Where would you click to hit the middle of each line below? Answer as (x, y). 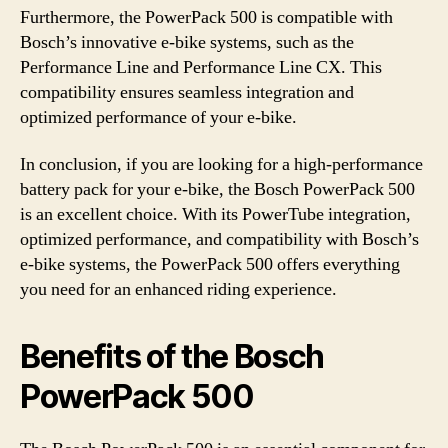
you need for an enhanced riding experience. (178, 289)
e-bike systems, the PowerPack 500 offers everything (210, 264)
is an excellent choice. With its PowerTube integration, (215, 214)
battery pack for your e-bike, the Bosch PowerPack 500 (217, 189)
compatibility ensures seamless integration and (187, 92)
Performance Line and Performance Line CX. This (201, 67)
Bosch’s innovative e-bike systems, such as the (187, 42)
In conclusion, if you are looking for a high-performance (221, 164)
